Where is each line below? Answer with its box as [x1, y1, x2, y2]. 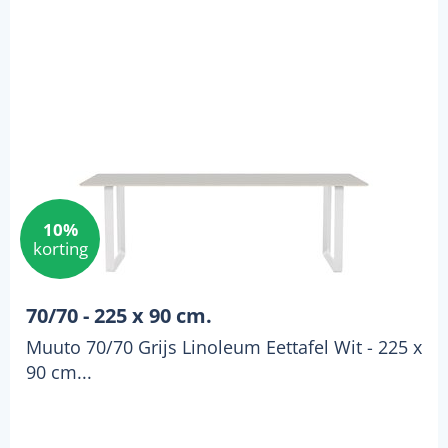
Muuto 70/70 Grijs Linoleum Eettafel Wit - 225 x [26, 335, 422, 360]
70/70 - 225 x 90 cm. [26, 302, 212, 330]
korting [32, 237, 88, 261]
